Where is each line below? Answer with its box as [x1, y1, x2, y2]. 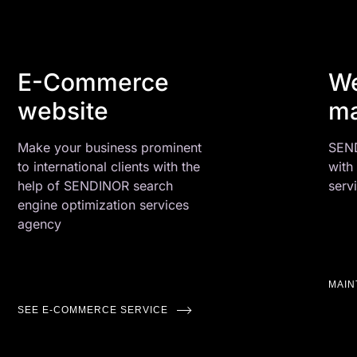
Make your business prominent [18, 139, 202, 155]
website [18, 96, 109, 125]
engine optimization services [18, 197, 190, 213]
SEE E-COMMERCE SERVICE [18, 304, 169, 316]
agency [18, 216, 62, 232]
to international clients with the [18, 159, 201, 175]
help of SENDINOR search [18, 178, 174, 194]
